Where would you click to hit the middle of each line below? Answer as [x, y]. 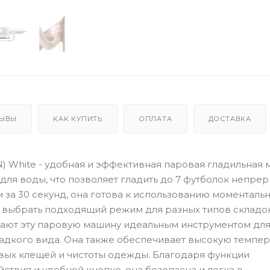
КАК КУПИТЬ [78, 118]
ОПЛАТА [155, 118]
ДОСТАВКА [230, 118]
